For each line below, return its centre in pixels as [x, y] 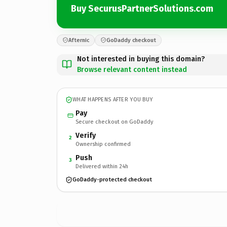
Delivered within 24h [102, 166]
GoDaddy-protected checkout [112, 180]
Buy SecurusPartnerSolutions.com [142, 9]
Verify [86, 135]
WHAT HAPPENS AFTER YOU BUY [113, 100]
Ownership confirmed [103, 144]
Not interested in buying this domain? [141, 59]
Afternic [79, 40]
